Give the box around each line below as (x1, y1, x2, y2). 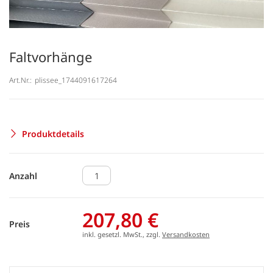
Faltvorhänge (9, 48, 92, 66)
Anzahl (9, 169, 37, 182)
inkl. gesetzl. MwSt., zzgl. (82, 230, 162, 239)
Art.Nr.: (9, 74, 32, 85)
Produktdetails (22, 127, 84, 140)
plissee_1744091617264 (35, 74, 117, 85)
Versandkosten (162, 230, 210, 239)
